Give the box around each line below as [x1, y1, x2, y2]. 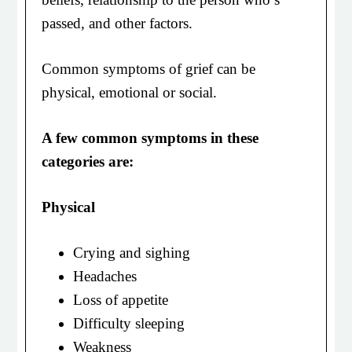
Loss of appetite [73, 291, 169, 308]
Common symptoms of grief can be [42, 60, 256, 77]
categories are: [42, 153, 134, 170]
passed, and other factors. [42, 15, 193, 31]
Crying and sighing [73, 244, 191, 261]
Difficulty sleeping [73, 315, 185, 332]
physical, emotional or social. [42, 84, 218, 101]
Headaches [73, 268, 137, 284]
